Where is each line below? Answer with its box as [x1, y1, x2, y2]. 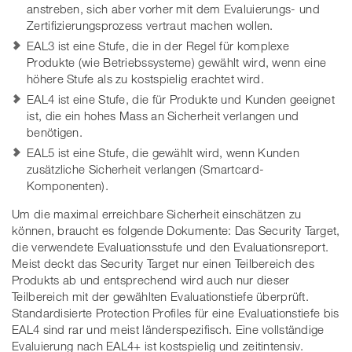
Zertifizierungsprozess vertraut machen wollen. [27, 17, 273, 32]
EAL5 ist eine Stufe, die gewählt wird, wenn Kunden [27, 145, 299, 159]
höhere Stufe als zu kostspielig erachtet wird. [27, 71, 264, 86]
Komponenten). [27, 178, 108, 192]
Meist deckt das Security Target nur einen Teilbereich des [12, 255, 315, 270]
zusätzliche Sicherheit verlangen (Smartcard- [27, 161, 265, 176]
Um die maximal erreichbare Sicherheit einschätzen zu [12, 206, 302, 221]
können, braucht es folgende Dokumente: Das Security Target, [12, 222, 340, 237]
